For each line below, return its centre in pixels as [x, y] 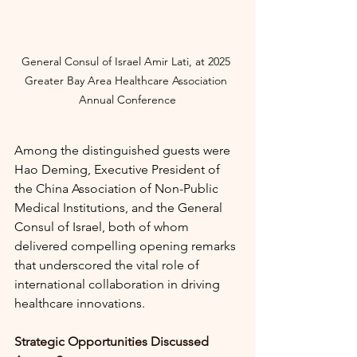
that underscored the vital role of [108, 265]
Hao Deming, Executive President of [119, 170]
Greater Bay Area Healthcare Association [127, 81]
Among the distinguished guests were [124, 151]
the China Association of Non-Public [118, 189]
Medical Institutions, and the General [120, 208]
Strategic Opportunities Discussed [113, 342]
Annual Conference [127, 100]
